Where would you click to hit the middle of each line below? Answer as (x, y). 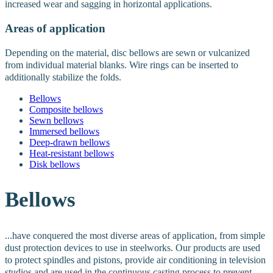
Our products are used (218, 247)
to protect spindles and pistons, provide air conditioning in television (135, 260)
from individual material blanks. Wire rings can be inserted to (122, 65)
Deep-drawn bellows (69, 142)
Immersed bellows (64, 131)
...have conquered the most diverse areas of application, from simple (135, 235)
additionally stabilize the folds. (63, 77)
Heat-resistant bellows (72, 153)
